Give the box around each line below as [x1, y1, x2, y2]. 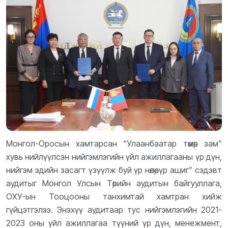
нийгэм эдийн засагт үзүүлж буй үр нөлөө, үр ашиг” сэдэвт [6, 164, 222, 175]
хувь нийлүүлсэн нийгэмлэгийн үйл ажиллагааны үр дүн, [6, 151, 222, 162]
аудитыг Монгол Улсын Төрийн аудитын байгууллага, [6, 178, 222, 188]
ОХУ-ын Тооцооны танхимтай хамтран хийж [6, 191, 222, 202]
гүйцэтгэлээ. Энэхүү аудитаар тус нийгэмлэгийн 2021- [6, 204, 222, 215]
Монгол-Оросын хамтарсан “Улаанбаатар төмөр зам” [6, 138, 222, 149]
